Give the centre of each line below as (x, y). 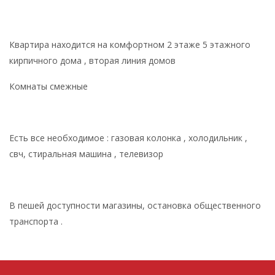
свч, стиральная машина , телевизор (87, 153)
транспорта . (36, 221)
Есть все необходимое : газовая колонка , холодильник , (128, 137)
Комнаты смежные (50, 86)
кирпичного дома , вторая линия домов (94, 60)
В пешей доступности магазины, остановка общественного (135, 205)
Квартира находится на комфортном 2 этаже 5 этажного (130, 44)
